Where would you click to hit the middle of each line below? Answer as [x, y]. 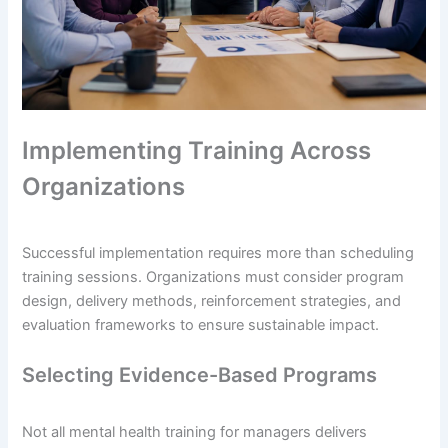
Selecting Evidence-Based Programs [200, 375]
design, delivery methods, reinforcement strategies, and [212, 301]
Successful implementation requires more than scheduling [218, 253]
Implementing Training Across [197, 151]
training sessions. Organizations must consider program [213, 277]
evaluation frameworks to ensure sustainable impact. [201, 325]
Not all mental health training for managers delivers [195, 432]
